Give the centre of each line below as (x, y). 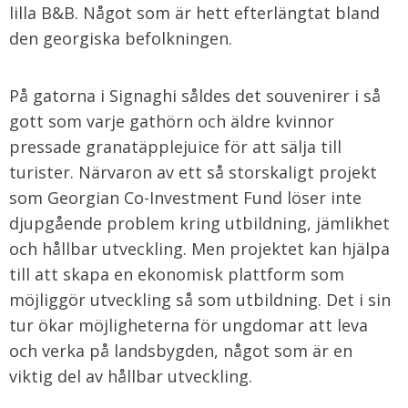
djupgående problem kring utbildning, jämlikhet (199, 223)
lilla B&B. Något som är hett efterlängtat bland (194, 13)
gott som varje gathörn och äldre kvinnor (172, 121)
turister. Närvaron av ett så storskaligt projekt (193, 172)
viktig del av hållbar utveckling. (131, 376)
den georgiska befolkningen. (121, 38)
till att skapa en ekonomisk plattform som (177, 274)
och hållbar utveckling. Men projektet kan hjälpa (199, 249)
